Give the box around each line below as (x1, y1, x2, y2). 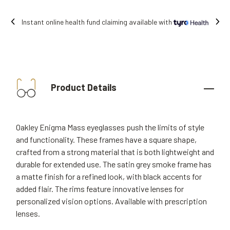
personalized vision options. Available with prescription (16, 196, 207, 206)
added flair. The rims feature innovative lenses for (16, 184, 184, 194)
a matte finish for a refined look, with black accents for (16, 171, 202, 181)
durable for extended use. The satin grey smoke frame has (16, 159, 212, 169)
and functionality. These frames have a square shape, (16, 135, 197, 144)
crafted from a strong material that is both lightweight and (16, 147, 214, 157)
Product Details (49, 81, 117, 93)
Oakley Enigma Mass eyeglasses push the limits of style (16, 122, 204, 132)
